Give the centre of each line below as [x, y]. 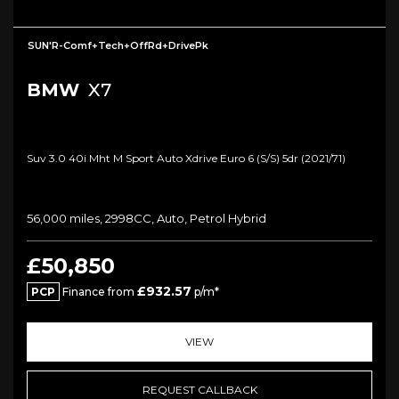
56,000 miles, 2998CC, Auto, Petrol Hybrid [147, 218]
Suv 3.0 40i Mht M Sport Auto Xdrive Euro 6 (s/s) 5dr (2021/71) [186, 158]
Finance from [98, 291]
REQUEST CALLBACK [199, 389]
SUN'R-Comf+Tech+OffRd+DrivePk [118, 45]
